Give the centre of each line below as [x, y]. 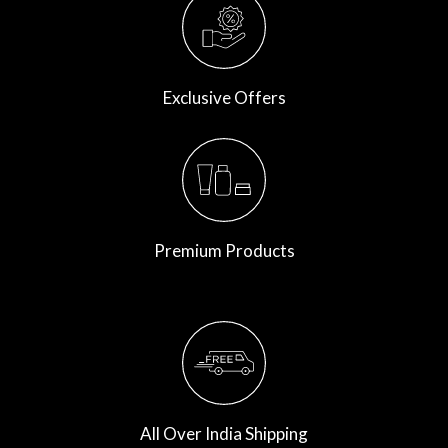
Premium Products [224, 250]
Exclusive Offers [224, 97]
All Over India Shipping [224, 433]
